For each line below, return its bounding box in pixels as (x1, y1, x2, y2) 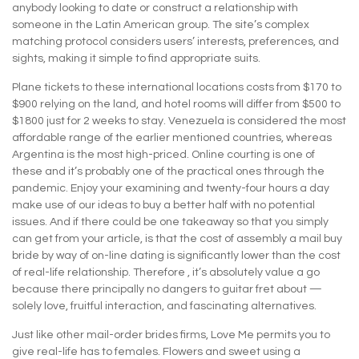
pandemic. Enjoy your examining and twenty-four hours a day (12, 182, 329, 194)
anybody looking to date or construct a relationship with (12, 2, 298, 14)
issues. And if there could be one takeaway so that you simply (12, 216, 329, 228)
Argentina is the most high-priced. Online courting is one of (12, 148, 315, 160)
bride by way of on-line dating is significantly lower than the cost (12, 249, 341, 261)
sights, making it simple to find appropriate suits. (12, 52, 260, 64)
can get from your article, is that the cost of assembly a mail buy (12, 232, 342, 244)
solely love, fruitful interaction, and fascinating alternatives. (12, 300, 317, 312)
